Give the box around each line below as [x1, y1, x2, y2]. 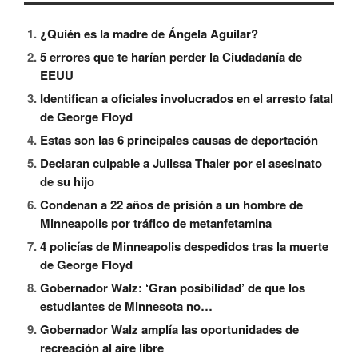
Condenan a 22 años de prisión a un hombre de [40, 196, 303, 214]
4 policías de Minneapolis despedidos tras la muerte [40, 237, 328, 256]
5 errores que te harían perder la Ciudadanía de [40, 48, 302, 66]
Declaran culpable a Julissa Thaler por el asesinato [40, 154, 322, 173]
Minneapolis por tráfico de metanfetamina [40, 214, 272, 233]
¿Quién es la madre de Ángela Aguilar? [40, 25, 258, 43]
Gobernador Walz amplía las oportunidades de [40, 320, 299, 339]
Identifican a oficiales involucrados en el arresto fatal [40, 89, 333, 108]
